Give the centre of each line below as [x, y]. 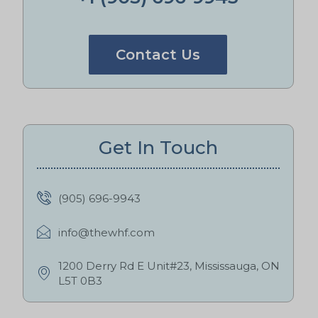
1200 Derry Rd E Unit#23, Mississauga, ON [169, 266]
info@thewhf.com [106, 233]
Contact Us [158, 55]
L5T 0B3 [80, 281]
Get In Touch [158, 148]
